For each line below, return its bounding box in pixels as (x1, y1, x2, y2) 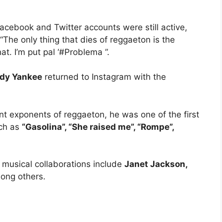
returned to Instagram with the (42, 72, 166, 82)
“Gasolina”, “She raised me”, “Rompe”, (22, 121, 174, 132)
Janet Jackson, (124, 159, 187, 169)
